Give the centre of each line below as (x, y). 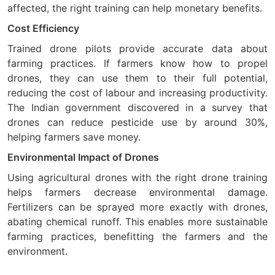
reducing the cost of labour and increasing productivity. (137, 92)
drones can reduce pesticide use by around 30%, (137, 122)
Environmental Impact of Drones (83, 157)
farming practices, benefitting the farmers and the (137, 236)
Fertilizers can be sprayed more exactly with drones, (137, 207)
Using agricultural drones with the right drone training (137, 177)
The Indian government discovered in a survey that (137, 107)
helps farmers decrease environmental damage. (137, 192)
